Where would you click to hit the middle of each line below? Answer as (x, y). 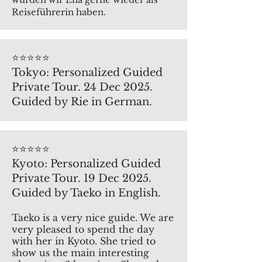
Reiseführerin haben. (59, 12)
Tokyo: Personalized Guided (87, 73)
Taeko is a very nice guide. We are (93, 218)
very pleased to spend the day (83, 229)
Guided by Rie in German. (82, 102)
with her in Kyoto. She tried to (84, 241)
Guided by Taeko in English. (86, 193)
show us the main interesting (80, 253)
